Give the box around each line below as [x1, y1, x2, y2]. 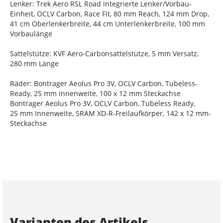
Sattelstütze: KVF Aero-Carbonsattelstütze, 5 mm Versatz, [10, 48, 199, 58]
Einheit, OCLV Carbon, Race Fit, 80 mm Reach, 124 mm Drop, [10, 8, 209, 18]
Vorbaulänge [10, 28, 52, 38]
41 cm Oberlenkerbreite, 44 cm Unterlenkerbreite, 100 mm [10, 18, 205, 28]
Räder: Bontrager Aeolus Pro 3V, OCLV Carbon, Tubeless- [10, 78, 198, 88]
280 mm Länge [10, 58, 59, 68]
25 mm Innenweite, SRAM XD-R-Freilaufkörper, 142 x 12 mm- [10, 108, 211, 118]
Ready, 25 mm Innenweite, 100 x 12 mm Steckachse [10, 88, 181, 98]
